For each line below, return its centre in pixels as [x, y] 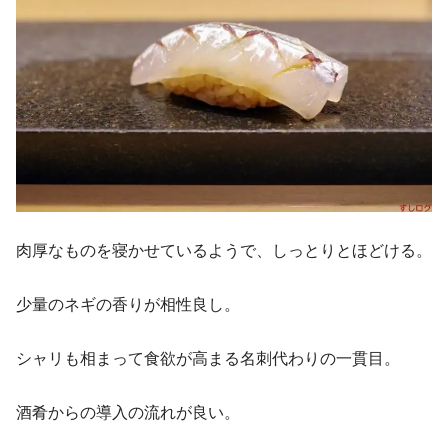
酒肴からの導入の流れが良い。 [128, 412]
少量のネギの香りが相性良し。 [128, 304]
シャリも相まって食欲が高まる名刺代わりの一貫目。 [208, 358]
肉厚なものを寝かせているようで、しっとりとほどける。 [224, 250]
